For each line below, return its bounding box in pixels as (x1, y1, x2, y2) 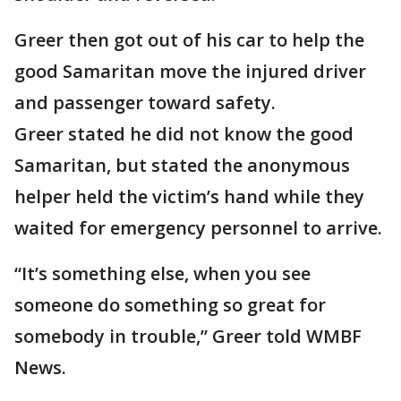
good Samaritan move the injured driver (14, 59, 366, 83)
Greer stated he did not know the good (14, 122, 354, 146)
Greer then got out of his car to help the (14, 28, 364, 52)
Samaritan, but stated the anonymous (14, 153, 350, 177)
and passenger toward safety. (14, 90, 276, 115)
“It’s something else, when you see (14, 261, 311, 286)
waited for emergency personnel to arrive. (14, 216, 382, 240)
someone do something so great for (14, 293, 326, 317)
